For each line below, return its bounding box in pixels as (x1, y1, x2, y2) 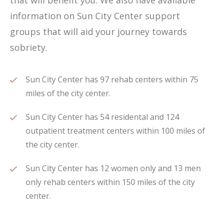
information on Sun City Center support (10, 10, 180, 22)
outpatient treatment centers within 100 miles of (26, 125, 205, 136)
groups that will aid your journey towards (10, 26, 187, 37)
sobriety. (10, 41, 47, 53)
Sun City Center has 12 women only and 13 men (26, 163, 201, 174)
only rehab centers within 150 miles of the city (26, 177, 195, 187)
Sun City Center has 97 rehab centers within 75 (26, 74, 198, 85)
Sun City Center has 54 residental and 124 (26, 111, 179, 122)
